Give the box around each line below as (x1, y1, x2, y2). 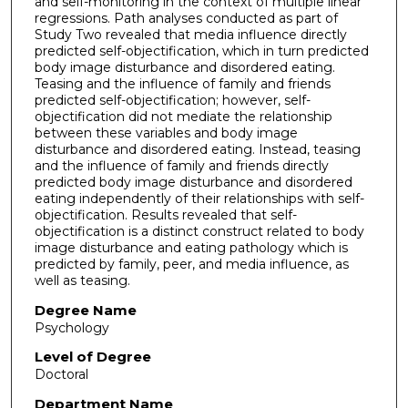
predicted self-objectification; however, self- (34, 91, 311, 108)
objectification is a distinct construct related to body (34, 222, 364, 240)
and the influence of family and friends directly (34, 157, 329, 174)
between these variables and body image (34, 124, 298, 141)
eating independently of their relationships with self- (34, 189, 364, 207)
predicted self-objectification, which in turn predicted (34, 42, 369, 59)
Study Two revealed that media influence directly (34, 25, 347, 43)
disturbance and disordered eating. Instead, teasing (34, 140, 361, 158)
